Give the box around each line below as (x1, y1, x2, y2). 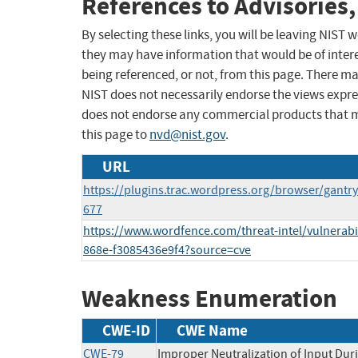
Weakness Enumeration (82, 282, 337, 316)
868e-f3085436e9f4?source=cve (83, 242, 251, 259)
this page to (82, 126, 149, 144)
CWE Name (177, 320, 248, 340)
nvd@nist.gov (149, 126, 225, 144)
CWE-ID (102, 320, 150, 340)
